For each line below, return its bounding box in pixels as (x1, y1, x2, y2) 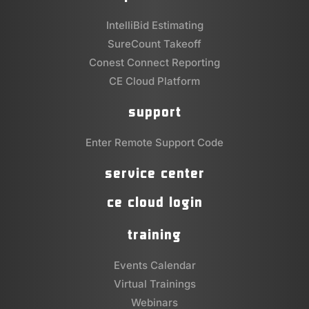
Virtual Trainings (113, 277, 196, 290)
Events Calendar (113, 258, 196, 272)
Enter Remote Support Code (86, 135, 223, 149)
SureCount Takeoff (108, 37, 201, 50)
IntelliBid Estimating (106, 18, 203, 32)
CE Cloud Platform (109, 74, 200, 88)
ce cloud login (106, 192, 203, 212)
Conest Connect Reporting (89, 55, 220, 69)
